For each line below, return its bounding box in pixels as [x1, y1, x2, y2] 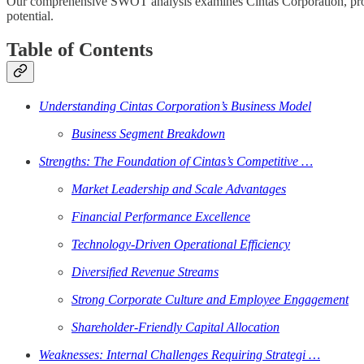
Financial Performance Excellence [71, 210, 250, 224]
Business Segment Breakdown [71, 127, 225, 141]
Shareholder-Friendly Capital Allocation [71, 320, 279, 335]
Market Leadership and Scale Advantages [71, 182, 286, 197]
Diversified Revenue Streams [71, 265, 219, 279]
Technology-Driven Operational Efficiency [71, 237, 290, 252]
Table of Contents [6, 39, 153, 61]
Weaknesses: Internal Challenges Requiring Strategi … [39, 348, 320, 362]
